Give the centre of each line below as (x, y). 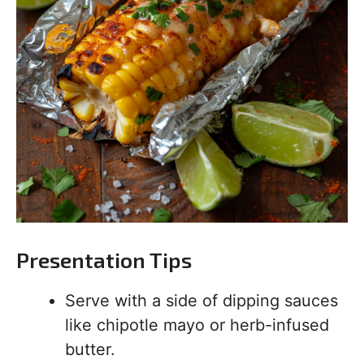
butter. (90, 350)
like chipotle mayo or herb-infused (197, 325)
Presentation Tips (104, 260)
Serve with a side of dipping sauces (201, 301)
